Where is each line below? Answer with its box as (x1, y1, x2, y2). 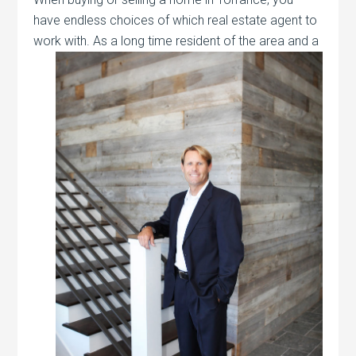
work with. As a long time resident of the (33, 33, 260, 48)
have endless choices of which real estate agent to (33, 12, 318, 28)
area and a (259, 33, 319, 48)
